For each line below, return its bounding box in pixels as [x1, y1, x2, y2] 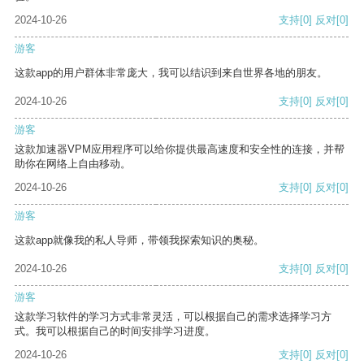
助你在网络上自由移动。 [15, 158, 131, 171]
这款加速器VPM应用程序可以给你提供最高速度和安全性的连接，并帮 [15, 143, 344, 156]
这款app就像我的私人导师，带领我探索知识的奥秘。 [15, 234, 264, 247]
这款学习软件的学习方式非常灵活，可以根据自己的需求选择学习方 [15, 310, 331, 323]
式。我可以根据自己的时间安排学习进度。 [15, 325, 215, 338]
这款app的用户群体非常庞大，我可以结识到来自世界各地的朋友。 [15, 67, 327, 80]
